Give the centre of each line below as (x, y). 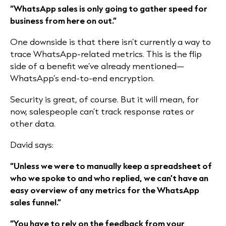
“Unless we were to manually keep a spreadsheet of (111, 166)
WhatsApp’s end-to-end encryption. (82, 78)
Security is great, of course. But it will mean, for (104, 99)
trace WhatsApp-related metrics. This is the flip (106, 54)
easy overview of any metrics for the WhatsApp (105, 190)
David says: (32, 145)
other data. (33, 124)
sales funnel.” (36, 202)
